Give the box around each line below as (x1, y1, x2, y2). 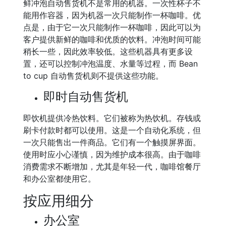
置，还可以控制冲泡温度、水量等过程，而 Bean (23, 59, 198, 69)
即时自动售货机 (43, 89, 128, 104)
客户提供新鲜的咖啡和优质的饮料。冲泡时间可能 (23, 34, 201, 44)
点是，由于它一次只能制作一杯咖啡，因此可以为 (23, 22, 201, 32)
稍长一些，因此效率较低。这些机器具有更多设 (23, 46, 193, 56)
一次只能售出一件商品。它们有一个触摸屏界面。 (23, 137, 201, 147)
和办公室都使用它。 (23, 174, 96, 184)
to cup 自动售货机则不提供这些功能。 (23, 71, 163, 81)
